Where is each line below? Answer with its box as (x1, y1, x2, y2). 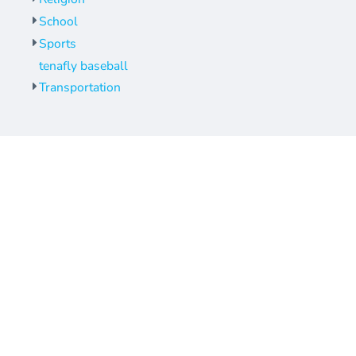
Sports (38, 35, 76, 53)
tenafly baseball (38, 56, 128, 75)
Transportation (38, 79, 121, 97)
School (38, 13, 78, 31)
